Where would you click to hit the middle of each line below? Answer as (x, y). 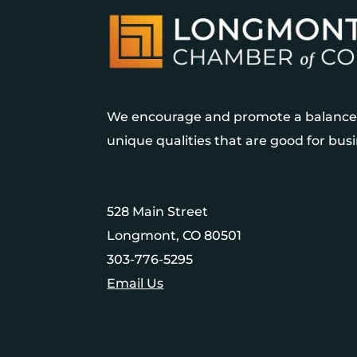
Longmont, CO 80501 (175, 236)
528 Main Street (158, 212)
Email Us (135, 284)
